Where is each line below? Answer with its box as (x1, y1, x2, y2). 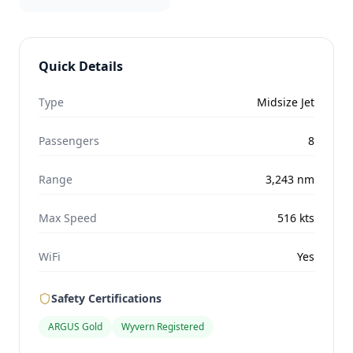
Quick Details (39, 58, 123, 75)
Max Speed (39, 210, 97, 225)
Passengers (39, 133, 99, 148)
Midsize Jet (257, 95, 314, 110)
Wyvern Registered (121, 320, 204, 333)
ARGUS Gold (48, 320, 102, 333)
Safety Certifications (51, 291, 162, 306)
